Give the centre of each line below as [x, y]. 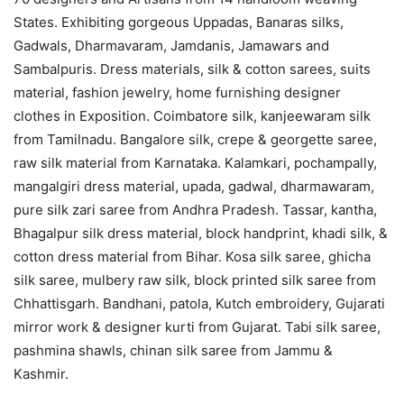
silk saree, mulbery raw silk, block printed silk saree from [195, 280]
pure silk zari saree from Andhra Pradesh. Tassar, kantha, [195, 209]
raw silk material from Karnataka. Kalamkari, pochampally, [195, 162]
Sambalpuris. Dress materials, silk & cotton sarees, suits [192, 69]
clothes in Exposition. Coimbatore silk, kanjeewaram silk [192, 115]
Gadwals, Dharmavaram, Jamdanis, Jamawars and [171, 45]
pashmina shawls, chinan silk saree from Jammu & [173, 350]
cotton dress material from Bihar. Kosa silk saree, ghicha [192, 256]
